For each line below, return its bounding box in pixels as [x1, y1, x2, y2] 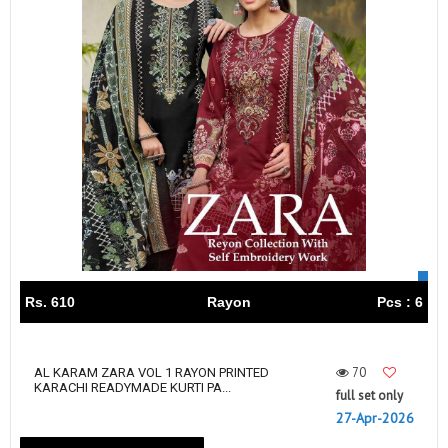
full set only [336, 387, 403, 405]
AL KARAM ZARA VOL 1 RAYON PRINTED [34, 365, 269, 381]
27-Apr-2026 [336, 409, 414, 428]
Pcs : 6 [377, 294, 423, 311]
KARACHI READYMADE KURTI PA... [34, 380, 231, 396]
